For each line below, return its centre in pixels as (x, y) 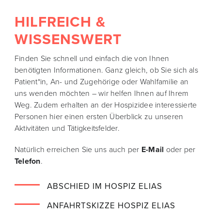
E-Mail (154, 149)
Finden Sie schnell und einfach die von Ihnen (92, 58)
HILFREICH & (60, 22)
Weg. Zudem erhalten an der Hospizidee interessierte (106, 105)
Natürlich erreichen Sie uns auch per (78, 149)
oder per (181, 149)
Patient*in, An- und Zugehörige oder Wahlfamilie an (101, 82)
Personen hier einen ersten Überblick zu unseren (99, 116)
